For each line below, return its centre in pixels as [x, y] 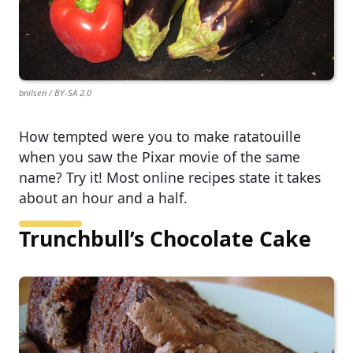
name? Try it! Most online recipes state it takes [170, 178]
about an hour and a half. [103, 198]
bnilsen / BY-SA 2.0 [55, 93]
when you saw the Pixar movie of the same [160, 157]
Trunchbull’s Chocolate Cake [165, 239]
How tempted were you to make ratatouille [160, 137]
